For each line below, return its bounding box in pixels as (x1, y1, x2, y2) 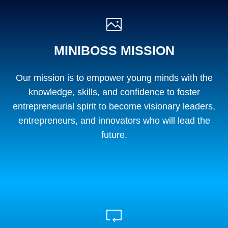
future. (101, 129, 127, 140)
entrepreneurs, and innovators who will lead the (18, 115, 210, 126)
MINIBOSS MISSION (53, 43, 175, 58)
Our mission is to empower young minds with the (15, 72, 213, 83)
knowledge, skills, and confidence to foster (28, 87, 200, 97)
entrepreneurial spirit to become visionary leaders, (13, 101, 215, 111)
